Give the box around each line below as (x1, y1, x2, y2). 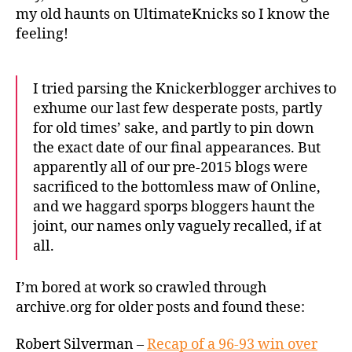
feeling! (16, 25, 68, 44)
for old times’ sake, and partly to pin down (33, 119, 314, 138)
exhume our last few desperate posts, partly (33, 100, 322, 119)
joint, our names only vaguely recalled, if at (33, 218, 321, 236)
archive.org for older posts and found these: (16, 298, 305, 317)
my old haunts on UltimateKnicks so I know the (16, 5, 330, 24)
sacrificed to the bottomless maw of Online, (33, 178, 321, 197)
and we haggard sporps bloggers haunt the (33, 198, 315, 217)
